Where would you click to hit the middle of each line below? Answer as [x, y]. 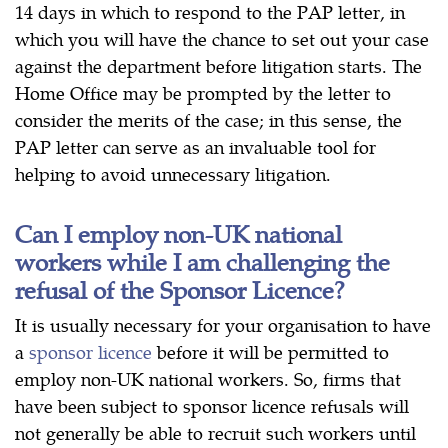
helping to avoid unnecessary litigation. [173, 174]
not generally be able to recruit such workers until [215, 433]
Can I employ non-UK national [178, 233]
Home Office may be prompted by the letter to [203, 93]
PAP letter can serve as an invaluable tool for [195, 147]
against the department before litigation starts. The [218, 66]
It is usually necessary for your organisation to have [223, 325]
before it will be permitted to [270, 352]
